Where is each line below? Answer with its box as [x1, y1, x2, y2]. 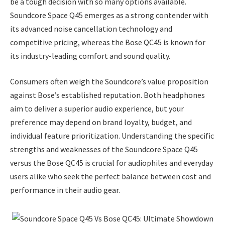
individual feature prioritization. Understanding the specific [10, 131, 214, 141]
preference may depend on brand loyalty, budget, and [10, 117, 192, 128]
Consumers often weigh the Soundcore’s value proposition [10, 76, 208, 87]
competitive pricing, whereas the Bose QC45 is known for [10, 37, 205, 47]
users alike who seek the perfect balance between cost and [10, 171, 211, 182]
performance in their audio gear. [10, 185, 120, 195]
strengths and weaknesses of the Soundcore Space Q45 [10, 144, 198, 155]
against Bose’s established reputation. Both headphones [10, 90, 205, 100]
